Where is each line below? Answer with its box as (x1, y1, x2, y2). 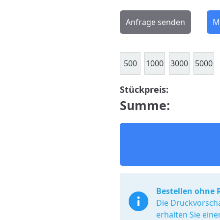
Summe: (120, 97, 170, 113)
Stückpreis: (120, 83, 168, 95)
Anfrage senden (126, 17, 185, 27)
